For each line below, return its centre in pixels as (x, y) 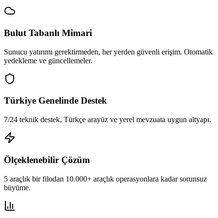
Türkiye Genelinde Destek (55, 101)
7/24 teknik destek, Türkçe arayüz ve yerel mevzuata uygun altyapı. (108, 120)
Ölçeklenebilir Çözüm (47, 160)
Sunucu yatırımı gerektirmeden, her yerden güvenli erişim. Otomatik (108, 52)
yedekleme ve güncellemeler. (48, 60)
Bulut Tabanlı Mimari (48, 33)
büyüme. (17, 187)
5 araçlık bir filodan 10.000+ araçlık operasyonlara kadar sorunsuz (105, 179)
